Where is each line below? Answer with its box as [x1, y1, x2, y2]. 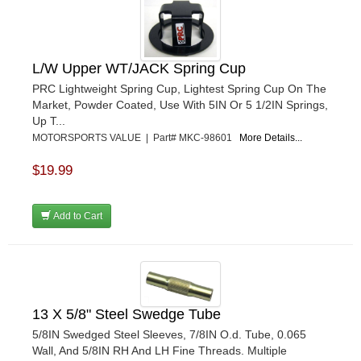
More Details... [239, 131, 302, 143]
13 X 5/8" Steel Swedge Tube [32, 305, 221, 322]
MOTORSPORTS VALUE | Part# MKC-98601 [32, 131, 239, 143]
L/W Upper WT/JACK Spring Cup [32, 60, 246, 77]
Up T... [32, 114, 65, 127]
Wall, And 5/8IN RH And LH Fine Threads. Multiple [32, 343, 287, 357]
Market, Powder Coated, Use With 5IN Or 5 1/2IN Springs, [32, 98, 328, 111]
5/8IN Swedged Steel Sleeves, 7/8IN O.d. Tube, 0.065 [32, 327, 306, 341]
